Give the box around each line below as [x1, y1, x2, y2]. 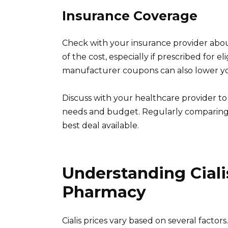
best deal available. [62, 121, 139, 131]
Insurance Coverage [62, 8, 197, 24]
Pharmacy [62, 182, 146, 202]
